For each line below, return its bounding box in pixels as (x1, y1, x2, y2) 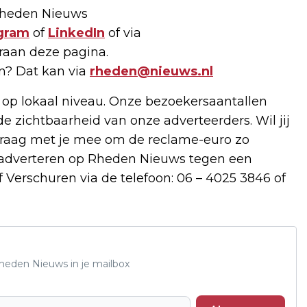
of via (105, 25, 141, 41)
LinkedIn (48, 25, 105, 41)
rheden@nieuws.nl (90, 64, 213, 79)
